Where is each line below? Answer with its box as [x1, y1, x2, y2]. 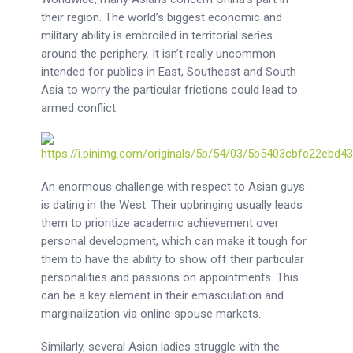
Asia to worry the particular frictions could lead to [41, 83, 299, 97]
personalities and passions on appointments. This [41, 270, 299, 284]
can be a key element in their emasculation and [41, 288, 284, 303]
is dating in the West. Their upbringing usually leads [41, 198, 303, 212]
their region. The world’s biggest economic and [41, 10, 283, 24]
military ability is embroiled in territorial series [41, 28, 273, 43]
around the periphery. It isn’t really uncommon [41, 46, 277, 61]
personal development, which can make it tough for [41, 234, 307, 248]
